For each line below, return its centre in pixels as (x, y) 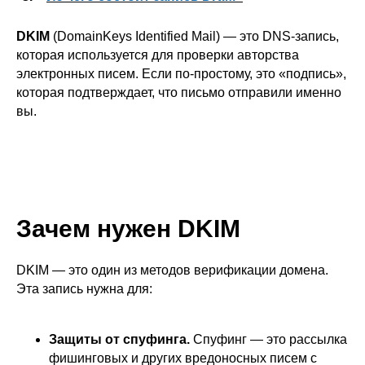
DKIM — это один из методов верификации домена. (172, 270)
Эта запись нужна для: (84, 289)
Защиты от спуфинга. (119, 339)
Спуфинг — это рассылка (268, 339)
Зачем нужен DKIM (128, 229)
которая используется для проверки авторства (158, 55)
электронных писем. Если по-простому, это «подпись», (181, 74)
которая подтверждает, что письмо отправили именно (179, 92)
